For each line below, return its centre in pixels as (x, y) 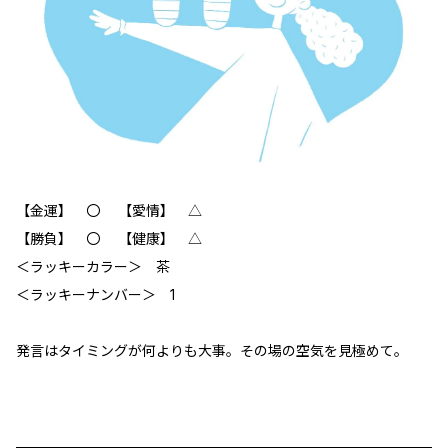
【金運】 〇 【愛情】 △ (109, 210)
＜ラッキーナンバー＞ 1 (95, 294)
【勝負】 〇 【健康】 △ (109, 238)
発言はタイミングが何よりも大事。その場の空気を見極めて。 (212, 350)
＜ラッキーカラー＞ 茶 (93, 266)
